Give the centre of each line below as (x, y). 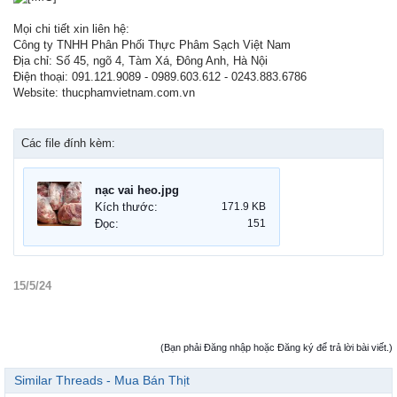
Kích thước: (126, 206)
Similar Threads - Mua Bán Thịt (102, 380)
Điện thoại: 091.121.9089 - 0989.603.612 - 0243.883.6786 (160, 76)
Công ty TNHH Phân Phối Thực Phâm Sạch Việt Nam (152, 44)
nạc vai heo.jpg (137, 190)
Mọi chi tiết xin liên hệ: (71, 28)
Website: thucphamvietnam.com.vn (104, 92)
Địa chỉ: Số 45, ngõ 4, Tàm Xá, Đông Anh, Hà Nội (140, 60)
